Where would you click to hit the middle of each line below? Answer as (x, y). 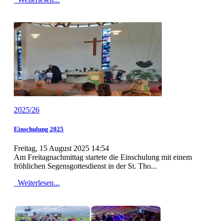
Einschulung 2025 (39, 129)
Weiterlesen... (38, 183)
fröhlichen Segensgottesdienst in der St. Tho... (85, 166)
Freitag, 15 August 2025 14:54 (61, 148)
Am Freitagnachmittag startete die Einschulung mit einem (103, 157)
